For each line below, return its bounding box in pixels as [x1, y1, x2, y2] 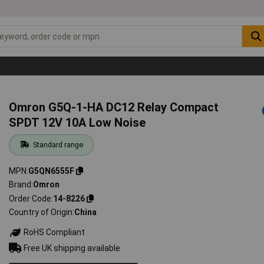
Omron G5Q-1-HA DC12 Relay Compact [9, 100, 219, 114]
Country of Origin [9, 207, 73, 217]
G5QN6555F [28, 166, 75, 176]
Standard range [32, 140, 83, 149]
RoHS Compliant [22, 227, 85, 237]
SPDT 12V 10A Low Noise [9, 115, 146, 130]
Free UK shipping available [22, 243, 121, 253]
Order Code [9, 193, 52, 203]
